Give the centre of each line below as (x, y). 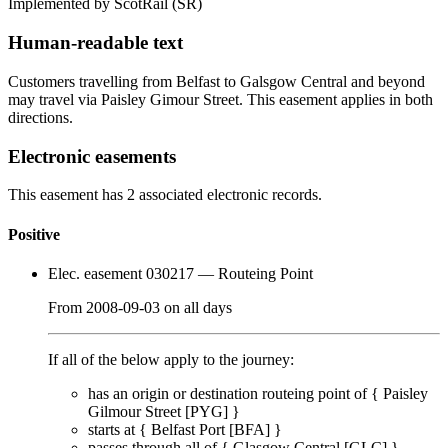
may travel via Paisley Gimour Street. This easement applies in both (220, 99)
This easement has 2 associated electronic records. (165, 195)
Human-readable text (95, 43)
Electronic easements (92, 156)
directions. (40, 117)
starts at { (117, 429)
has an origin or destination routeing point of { (233, 393)
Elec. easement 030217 (121, 273)
